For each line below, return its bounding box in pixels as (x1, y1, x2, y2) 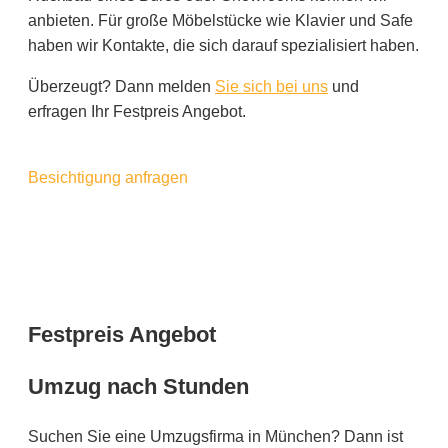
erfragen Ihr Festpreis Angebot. (28, 103, 246, 120)
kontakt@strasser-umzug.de (28, 270, 318, 296)
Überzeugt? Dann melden (28, 78, 215, 95)
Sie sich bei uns (215, 78, 328, 95)
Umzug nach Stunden (28, 374, 249, 400)
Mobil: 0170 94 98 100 (28, 210, 247, 236)
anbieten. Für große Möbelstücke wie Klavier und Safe (28, 12, 413, 29)
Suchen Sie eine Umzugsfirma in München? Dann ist (28, 428, 403, 446)
